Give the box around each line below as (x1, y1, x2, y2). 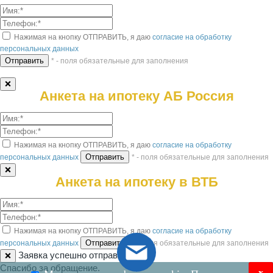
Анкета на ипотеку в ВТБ (55, 174, 218, 190)
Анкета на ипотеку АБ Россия (39, 88, 234, 104)
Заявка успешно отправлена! (16, 249, 140, 260)
